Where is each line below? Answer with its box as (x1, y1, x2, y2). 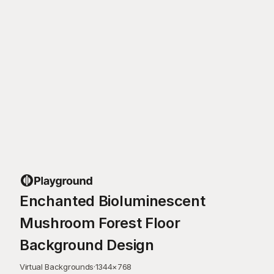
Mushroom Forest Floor (20, 213, 180, 232)
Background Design (20, 235, 154, 254)
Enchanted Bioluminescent (20, 191, 206, 210)
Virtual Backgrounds (20, 261, 94, 272)
